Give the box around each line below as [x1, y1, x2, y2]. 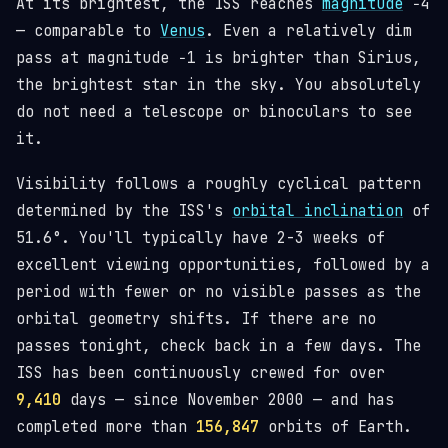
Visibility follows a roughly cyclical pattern [16, 174, 421, 194]
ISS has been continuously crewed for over [16, 363, 385, 383]
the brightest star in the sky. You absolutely [16, 75, 421, 95]
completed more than [16, 417, 196, 437]
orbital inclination [232, 201, 403, 221]
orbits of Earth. [259, 417, 412, 437]
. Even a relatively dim [205, 21, 412, 41]
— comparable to [16, 21, 160, 41]
